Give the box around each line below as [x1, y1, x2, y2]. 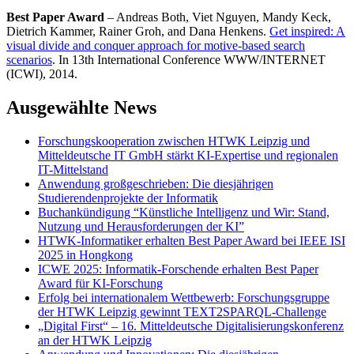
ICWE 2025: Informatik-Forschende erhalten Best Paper [38, 262, 318, 277]
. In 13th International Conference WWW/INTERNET [52, 53, 326, 67]
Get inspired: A [269, 24, 345, 39]
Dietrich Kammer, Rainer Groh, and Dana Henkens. [6, 24, 269, 39]
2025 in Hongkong [38, 248, 133, 262]
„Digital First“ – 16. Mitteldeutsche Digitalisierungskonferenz [38, 319, 344, 333]
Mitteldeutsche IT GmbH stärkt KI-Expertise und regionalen [38, 149, 338, 163]
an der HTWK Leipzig [38, 333, 152, 348]
